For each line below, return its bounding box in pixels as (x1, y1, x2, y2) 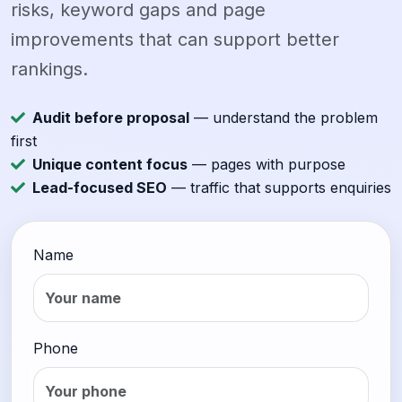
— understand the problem (189, 109, 378, 127)
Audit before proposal (32, 109, 189, 127)
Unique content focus (32, 155, 188, 174)
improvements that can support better (11, 29, 339, 51)
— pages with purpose (188, 155, 345, 174)
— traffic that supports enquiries (167, 179, 391, 197)
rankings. (11, 58, 88, 81)
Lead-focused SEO (32, 179, 167, 197)
